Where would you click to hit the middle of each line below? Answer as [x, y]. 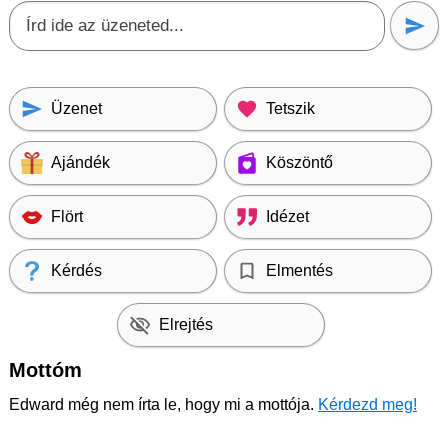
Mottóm [45, 370]
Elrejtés [185, 324]
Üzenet [76, 108]
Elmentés [299, 270]
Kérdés [76, 270]
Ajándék [80, 162]
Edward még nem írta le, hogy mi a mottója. [163, 404]
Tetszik [290, 108]
